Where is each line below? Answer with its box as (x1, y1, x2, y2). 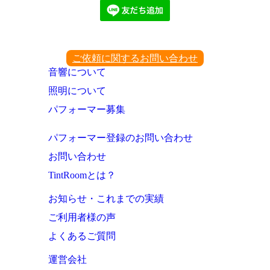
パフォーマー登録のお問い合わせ (48, 132, 193, 143)
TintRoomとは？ (48, 169, 116, 180)
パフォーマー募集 (48, 104, 125, 115)
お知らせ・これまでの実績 (48, 193, 164, 204)
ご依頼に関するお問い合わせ (72, 52, 198, 63)
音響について (48, 66, 106, 77)
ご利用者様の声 (48, 212, 116, 222)
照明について (48, 85, 106, 96)
